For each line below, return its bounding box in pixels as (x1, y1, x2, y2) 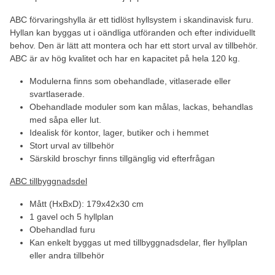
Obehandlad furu (29, 224, 95, 234)
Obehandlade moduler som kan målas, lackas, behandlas (29, 101, 253, 112)
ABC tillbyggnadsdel (10, 176, 87, 186)
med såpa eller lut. (29, 114, 101, 125)
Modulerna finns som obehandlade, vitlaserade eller (29, 76, 231, 86)
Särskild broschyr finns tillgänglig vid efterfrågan (29, 153, 215, 163)
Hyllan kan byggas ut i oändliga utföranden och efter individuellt (10, 27, 255, 37)
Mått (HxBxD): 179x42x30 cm (29, 198, 144, 209)
